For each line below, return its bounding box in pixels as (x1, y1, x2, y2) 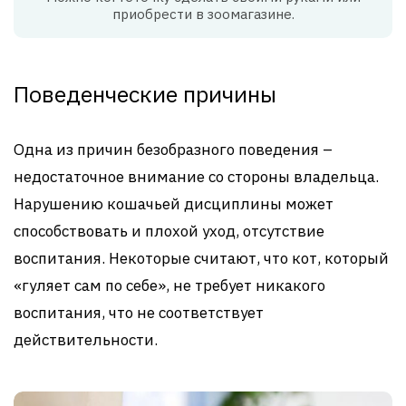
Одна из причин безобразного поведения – (14, 140, 333, 160)
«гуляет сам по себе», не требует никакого (14, 275, 325, 296)
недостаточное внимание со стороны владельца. (14, 167, 379, 188)
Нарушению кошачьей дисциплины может (14, 194, 333, 215)
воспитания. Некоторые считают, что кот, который (14, 248, 389, 269)
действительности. (14, 330, 158, 351)
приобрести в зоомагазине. (111, 5, 295, 24)
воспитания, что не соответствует (14, 303, 264, 324)
